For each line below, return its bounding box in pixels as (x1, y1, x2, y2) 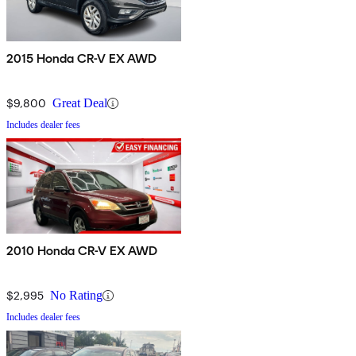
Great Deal (52, 96, 107, 110)
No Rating (50, 288, 103, 303)
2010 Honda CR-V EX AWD (6, 243, 159, 259)
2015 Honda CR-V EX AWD (6, 51, 158, 67)
